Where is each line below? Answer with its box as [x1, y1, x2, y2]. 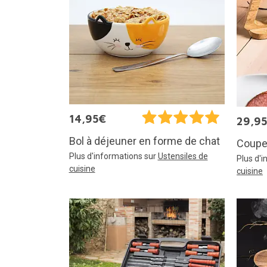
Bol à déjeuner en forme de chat [69, 135, 220, 148]
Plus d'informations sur [69, 151, 158, 162]
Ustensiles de [157, 151, 208, 162]
